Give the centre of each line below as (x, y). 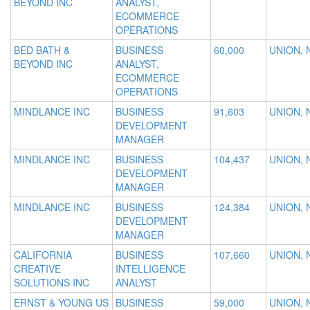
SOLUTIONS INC (52, 283)
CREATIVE (37, 269)
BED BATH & (42, 50)
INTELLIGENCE (151, 269)
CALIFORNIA (43, 255)
